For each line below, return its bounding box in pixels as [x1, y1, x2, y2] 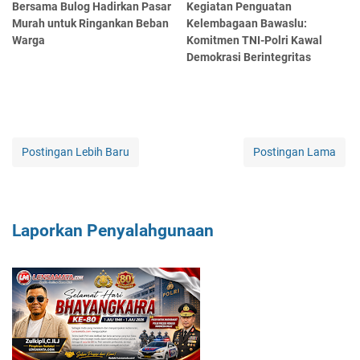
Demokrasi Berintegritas [186, 51, 312, 64]
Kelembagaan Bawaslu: [186, 17, 308, 31]
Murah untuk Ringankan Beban [12, 17, 169, 31]
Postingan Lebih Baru [22, 145, 129, 159]
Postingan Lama [253, 145, 336, 159]
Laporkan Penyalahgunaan [12, 221, 214, 241]
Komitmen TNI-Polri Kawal [186, 34, 323, 47]
